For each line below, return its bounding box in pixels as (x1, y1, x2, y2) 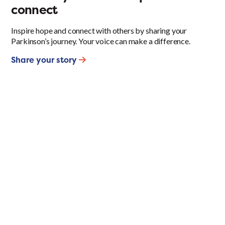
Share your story (11, 54, 79, 66)
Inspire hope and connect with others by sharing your (11, 26, 187, 36)
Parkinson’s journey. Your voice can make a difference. (11, 36, 190, 46)
